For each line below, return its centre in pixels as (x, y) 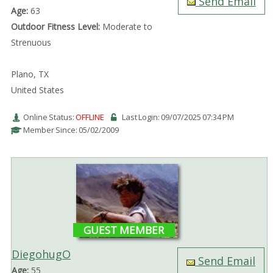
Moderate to (126, 26)
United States (37, 90)
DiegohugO (41, 254)
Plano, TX (30, 74)
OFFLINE (90, 117)
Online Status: (49, 117)
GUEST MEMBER (124, 230)
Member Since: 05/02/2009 (71, 129)
